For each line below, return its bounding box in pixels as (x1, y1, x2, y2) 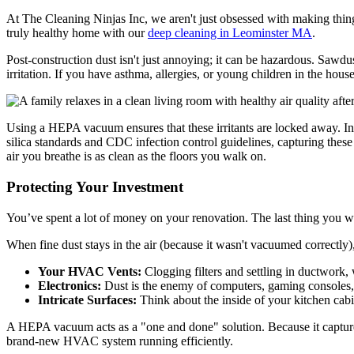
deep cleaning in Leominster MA (148, 26, 312, 40)
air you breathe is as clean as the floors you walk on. (6, 149, 266, 164)
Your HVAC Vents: (38, 264, 141, 278)
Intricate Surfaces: (38, 292, 137, 307)
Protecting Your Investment (6, 179, 183, 196)
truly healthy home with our (6, 26, 148, 40)
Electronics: (38, 278, 101, 292)
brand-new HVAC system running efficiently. (6, 333, 233, 348)
